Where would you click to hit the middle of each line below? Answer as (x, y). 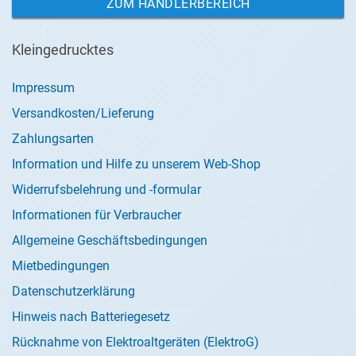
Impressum (43, 88)
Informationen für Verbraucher (97, 215)
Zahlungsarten (53, 139)
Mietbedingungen (61, 266)
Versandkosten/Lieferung (83, 113)
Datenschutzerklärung (74, 291)
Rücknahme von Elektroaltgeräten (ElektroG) (135, 342)
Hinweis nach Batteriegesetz (91, 317)
